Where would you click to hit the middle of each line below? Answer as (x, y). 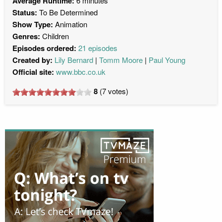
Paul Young (167, 59)
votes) (117, 91)
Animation (71, 24)
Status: (25, 12)
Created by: (32, 60)
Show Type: (34, 24)
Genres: (26, 36)
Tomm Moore (121, 59)
